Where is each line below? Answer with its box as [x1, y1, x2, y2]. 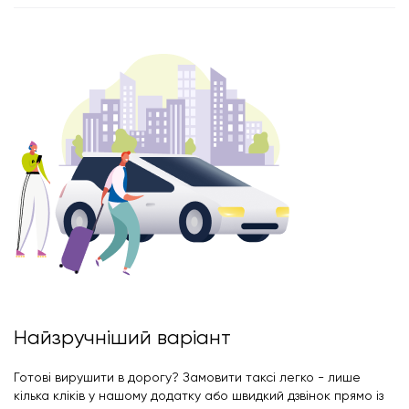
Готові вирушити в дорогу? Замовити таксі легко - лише [14, 369, 361, 384]
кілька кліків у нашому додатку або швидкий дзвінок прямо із [14, 387, 383, 403]
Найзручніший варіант [14, 325, 231, 349]
